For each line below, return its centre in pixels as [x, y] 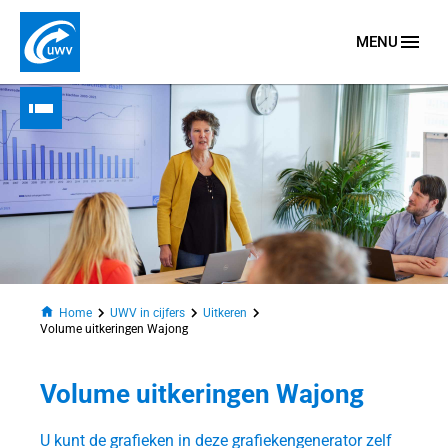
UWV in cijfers [148, 313]
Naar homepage [76, 81]
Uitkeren [225, 313]
